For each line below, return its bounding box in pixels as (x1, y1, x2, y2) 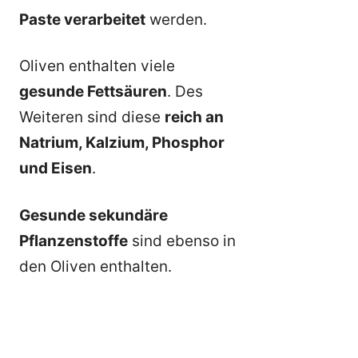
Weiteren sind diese (19, 108, 165, 127)
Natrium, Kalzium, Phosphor (19, 133, 225, 153)
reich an (165, 108, 224, 127)
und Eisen (19, 159, 92, 178)
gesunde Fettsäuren (19, 82, 167, 101)
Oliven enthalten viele (19, 57, 175, 76)
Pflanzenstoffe (19, 231, 128, 250)
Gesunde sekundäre (19, 205, 168, 225)
